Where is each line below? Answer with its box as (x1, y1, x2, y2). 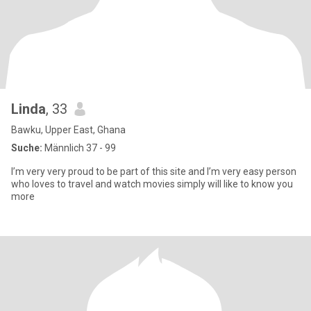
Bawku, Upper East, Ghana (11, 124, 126, 135)
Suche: (11, 142, 42, 153)
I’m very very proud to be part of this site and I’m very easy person (11, 166, 296, 177)
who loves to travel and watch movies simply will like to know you (11, 178, 293, 190)
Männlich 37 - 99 (42, 142, 116, 153)
